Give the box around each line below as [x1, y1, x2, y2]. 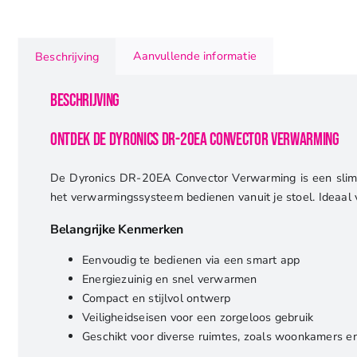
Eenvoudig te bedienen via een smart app [81, 252, 300, 269]
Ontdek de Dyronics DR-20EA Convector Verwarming [49, 129, 339, 150]
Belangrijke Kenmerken [49, 221, 184, 239]
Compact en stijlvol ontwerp [81, 290, 231, 307]
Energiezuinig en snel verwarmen [81, 271, 257, 288]
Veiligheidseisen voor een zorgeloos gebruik [81, 309, 314, 326]
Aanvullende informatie [133, 47, 257, 64]
